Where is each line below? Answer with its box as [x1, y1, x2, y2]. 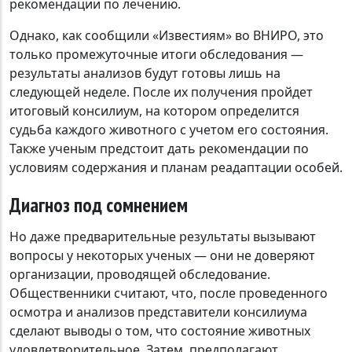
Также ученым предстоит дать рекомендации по [9, 140, 309, 158]
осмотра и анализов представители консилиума [9, 303, 307, 321]
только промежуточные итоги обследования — [9, 46, 303, 64]
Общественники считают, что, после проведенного [9, 284, 328, 302]
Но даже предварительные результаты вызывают [9, 228, 316, 246]
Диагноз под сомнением [9, 192, 188, 218]
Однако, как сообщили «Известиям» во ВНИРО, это [9, 27, 324, 45]
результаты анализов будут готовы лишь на [9, 64, 280, 82]
